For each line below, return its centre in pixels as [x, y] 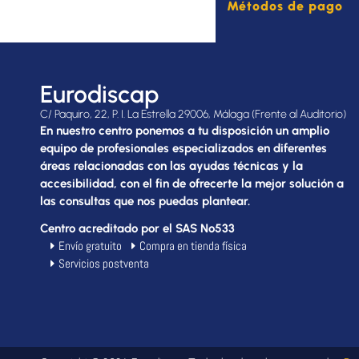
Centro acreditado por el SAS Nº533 [137, 229]
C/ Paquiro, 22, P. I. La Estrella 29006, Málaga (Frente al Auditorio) [193, 115]
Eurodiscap [99, 95]
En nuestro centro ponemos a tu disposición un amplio [185, 131]
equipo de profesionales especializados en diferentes [184, 149]
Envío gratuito [90, 246]
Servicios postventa [103, 264]
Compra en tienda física [193, 246]
